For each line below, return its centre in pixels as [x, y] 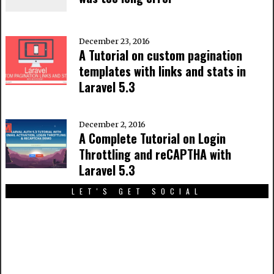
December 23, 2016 [114, 41]
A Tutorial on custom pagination [160, 55]
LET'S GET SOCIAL [137, 191]
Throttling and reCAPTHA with [155, 154]
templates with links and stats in [162, 71]
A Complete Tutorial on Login [152, 138]
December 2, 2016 [112, 124]
